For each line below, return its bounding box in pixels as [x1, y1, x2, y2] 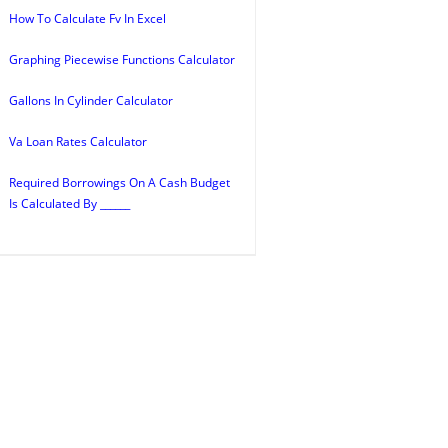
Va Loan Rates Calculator [9, 133, 147, 150]
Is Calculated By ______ [9, 195, 130, 212]
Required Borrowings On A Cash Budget [9, 174, 230, 191]
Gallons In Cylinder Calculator [9, 92, 173, 109]
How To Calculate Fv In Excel [9, 10, 166, 27]
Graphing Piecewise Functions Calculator [9, 51, 235, 68]
